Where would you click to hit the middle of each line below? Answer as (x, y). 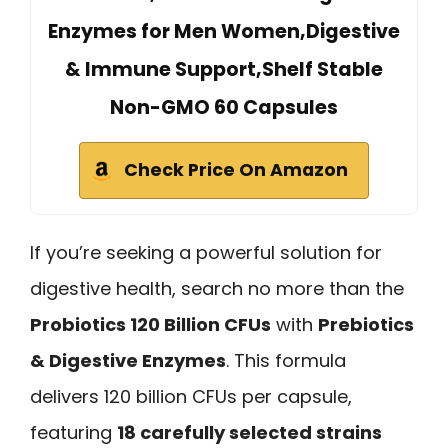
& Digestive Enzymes (128, 361)
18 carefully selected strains (249, 433)
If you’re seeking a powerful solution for (206, 253)
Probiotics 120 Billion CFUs (150, 325)
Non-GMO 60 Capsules (224, 108)
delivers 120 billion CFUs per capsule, (191, 397)
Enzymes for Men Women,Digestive (224, 32)
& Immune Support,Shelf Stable (224, 70)
